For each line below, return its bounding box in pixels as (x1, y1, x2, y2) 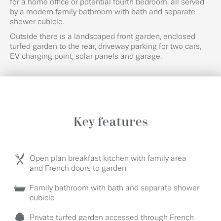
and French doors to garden (30, 164, 126, 173)
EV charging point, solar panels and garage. (10, 52, 162, 61)
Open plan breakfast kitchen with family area (30, 154, 186, 163)
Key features (73, 116, 148, 129)
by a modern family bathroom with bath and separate (10, 8, 195, 16)
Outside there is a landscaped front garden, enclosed (10, 33, 195, 41)
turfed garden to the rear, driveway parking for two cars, (10, 42, 201, 51)
